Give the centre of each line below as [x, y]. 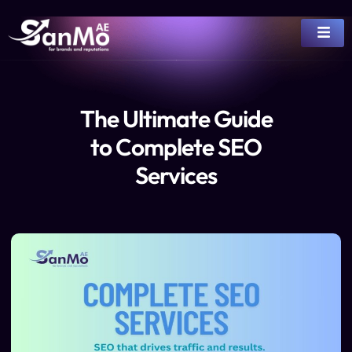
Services [176, 175]
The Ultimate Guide [176, 119]
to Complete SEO [176, 147]
